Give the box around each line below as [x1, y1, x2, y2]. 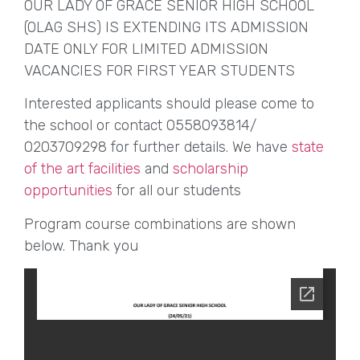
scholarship [173, 160, 248, 178]
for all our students [112, 182, 241, 200]
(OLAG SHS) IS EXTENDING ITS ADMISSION [24, 18, 309, 36]
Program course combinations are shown [24, 215, 296, 233]
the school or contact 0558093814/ [24, 117, 256, 135]
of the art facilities [24, 160, 141, 178]
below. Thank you [24, 236, 138, 255]
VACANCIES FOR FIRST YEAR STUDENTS [24, 61, 295, 80]
